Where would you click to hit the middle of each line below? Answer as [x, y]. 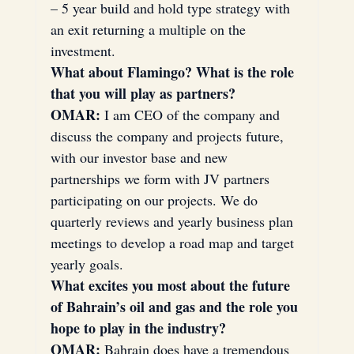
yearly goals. [87, 264]
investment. [83, 50]
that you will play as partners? [143, 93]
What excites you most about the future [172, 285]
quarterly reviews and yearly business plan [173, 221]
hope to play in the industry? [138, 328]
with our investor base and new [141, 157]
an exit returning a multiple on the [150, 29]
